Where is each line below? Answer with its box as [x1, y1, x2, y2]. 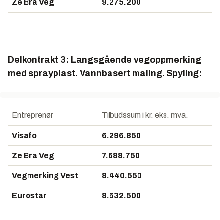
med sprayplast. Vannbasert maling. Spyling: [8, 68, 202, 79]
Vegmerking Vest [12, 171, 78, 180]
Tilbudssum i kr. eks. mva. [102, 111, 188, 120]
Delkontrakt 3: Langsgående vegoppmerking [8, 55, 201, 65]
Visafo [12, 131, 37, 140]
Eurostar [12, 192, 47, 200]
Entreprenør [12, 111, 53, 120]
